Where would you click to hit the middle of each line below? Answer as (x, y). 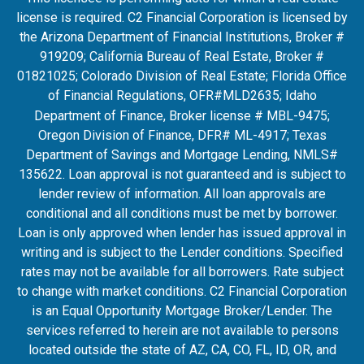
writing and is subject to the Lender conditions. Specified (182, 252)
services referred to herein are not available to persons (182, 330)
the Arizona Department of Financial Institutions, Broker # (182, 37)
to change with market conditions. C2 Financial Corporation (182, 291)
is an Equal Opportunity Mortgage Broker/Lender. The (182, 311)
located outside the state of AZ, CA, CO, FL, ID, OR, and (182, 350)
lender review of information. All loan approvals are (182, 194)
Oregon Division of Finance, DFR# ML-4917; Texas (182, 135)
